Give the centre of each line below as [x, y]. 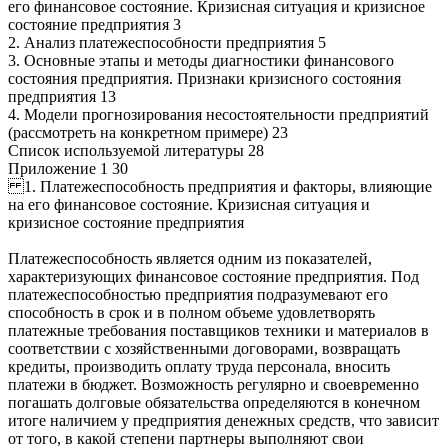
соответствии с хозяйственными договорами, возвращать [204, 349]
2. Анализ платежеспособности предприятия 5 [167, 43]
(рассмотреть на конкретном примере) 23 [148, 133]
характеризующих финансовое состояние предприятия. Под [213, 277]
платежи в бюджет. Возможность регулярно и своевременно [213, 385]
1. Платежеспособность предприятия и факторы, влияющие [220, 187]
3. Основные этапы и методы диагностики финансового [201, 61]
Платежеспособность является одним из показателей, [190, 259]
